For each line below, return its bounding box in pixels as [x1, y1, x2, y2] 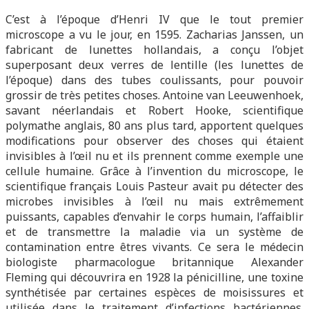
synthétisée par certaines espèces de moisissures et [6, 285, 303, 300]
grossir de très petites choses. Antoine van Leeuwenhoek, [6, 88, 303, 103]
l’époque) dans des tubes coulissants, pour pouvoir [6, 72, 303, 88]
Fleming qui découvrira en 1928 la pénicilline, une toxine [6, 270, 303, 285]
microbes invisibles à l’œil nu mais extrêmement [6, 194, 303, 209]
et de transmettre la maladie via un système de [6, 224, 303, 239]
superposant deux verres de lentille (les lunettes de [6, 57, 303, 72]
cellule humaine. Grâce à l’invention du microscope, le [6, 163, 303, 179]
